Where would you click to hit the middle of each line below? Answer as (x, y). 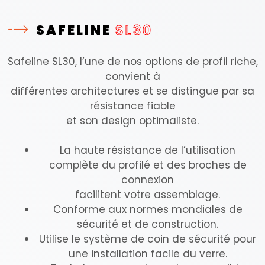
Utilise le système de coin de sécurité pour (148, 239)
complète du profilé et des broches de (148, 165)
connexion (148, 180)
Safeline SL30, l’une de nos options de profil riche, (132, 61)
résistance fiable (132, 106)
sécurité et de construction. (148, 224)
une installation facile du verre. (148, 254)
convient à (132, 76)
